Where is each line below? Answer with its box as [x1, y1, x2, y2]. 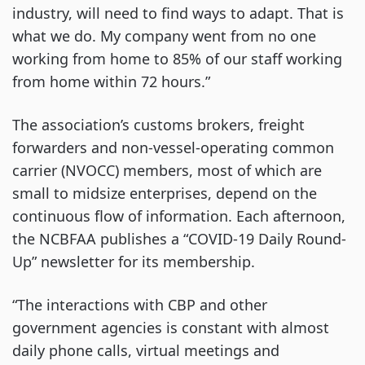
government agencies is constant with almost [12, 318, 329, 337]
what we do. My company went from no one [12, 26, 316, 46]
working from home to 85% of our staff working [12, 49, 342, 68]
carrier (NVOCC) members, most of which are [12, 161, 322, 180]
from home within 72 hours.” [12, 72, 210, 91]
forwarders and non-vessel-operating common [12, 138, 334, 157]
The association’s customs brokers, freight [12, 115, 305, 134]
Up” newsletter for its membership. [12, 252, 255, 271]
